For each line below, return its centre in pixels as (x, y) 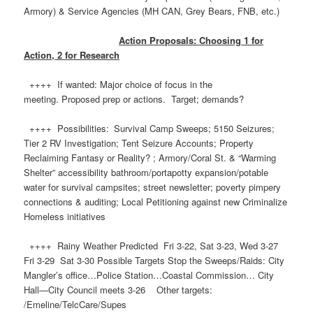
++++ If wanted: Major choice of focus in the (118, 84)
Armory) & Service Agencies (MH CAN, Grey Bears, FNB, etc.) (152, 10)
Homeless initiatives (65, 216)
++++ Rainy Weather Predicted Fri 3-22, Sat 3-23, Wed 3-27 (151, 246)
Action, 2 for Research (72, 54)
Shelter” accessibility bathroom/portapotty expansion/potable (146, 172)
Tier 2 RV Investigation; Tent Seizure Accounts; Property (139, 143)
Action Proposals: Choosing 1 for (191, 40)
